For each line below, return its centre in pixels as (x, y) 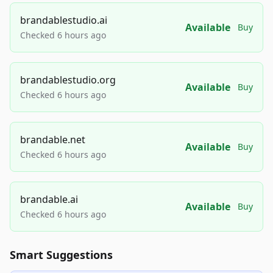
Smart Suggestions (61, 255)
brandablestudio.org (68, 80)
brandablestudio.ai (64, 20)
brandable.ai (49, 199)
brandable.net (53, 140)
